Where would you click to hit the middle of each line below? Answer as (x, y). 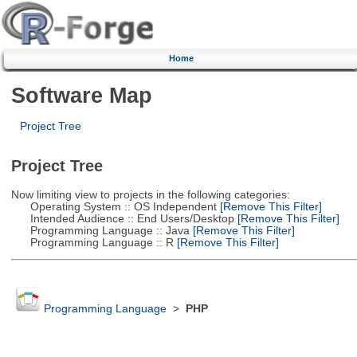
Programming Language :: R (92, 242)
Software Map (81, 95)
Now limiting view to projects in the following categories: (150, 194)
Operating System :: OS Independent (114, 206)
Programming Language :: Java (100, 230)
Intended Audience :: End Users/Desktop (122, 218)
